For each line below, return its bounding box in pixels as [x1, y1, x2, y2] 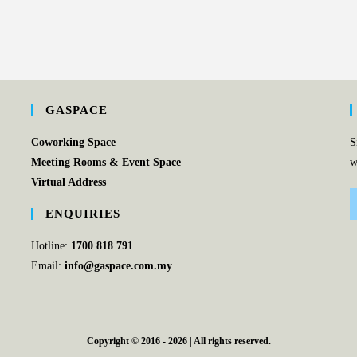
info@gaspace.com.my [64, 260, 172, 272]
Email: [30, 260, 65, 272]
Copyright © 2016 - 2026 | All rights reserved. [86, 335, 271, 347]
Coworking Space [30, 136, 116, 148]
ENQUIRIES [45, 207, 120, 220]
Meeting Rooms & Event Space [30, 156, 181, 168]
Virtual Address [30, 176, 106, 188]
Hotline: [30, 240, 71, 252]
